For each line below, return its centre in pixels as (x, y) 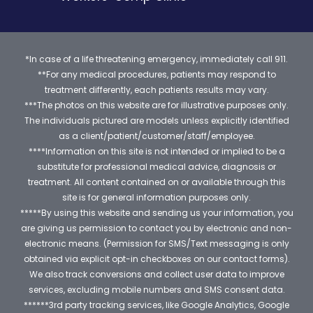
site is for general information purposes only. (156, 197)
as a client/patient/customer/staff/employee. (156, 136)
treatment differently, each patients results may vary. (156, 89)
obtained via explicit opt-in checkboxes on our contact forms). (156, 259)
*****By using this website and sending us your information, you (156, 212)
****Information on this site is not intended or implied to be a (156, 151)
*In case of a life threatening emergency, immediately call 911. (156, 59)
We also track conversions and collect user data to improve (156, 274)
